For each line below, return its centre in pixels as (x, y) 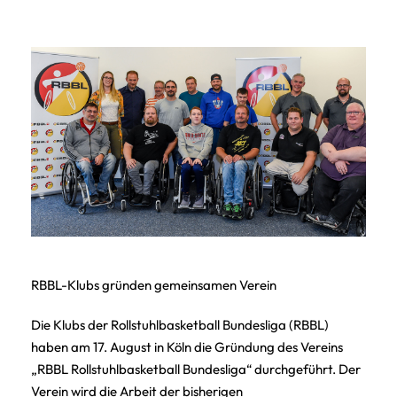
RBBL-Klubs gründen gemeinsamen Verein (154, 284)
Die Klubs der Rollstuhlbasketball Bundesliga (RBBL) (180, 324)
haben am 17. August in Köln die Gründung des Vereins (187, 346)
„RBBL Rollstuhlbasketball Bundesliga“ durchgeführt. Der (196, 369)
